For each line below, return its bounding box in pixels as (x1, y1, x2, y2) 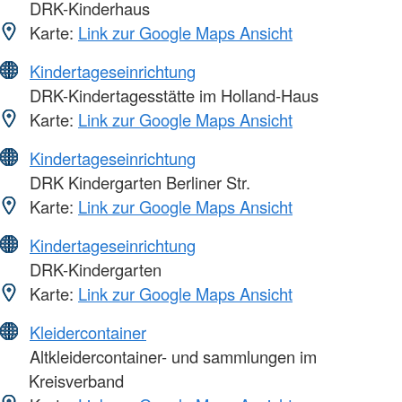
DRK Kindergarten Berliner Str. (25, 170, 250, 194)
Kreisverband (29, 368, 124, 392)
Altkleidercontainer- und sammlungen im (25, 344, 317, 368)
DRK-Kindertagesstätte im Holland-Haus (25, 83, 319, 107)
